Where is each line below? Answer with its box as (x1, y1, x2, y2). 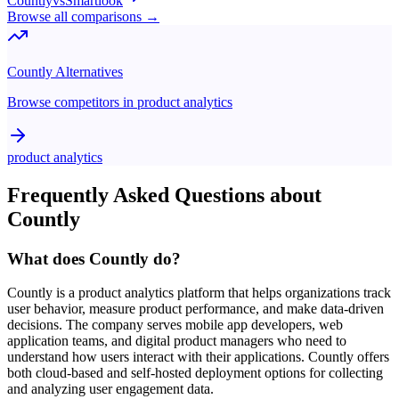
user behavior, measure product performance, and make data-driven (7, 301, 384, 317)
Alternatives (53, 63, 123, 79)
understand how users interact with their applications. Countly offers (7, 349, 389, 365)
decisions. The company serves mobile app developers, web (7, 317, 343, 333)
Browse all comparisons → (7, 8, 159, 24)
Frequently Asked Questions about (7, 183, 322, 207)
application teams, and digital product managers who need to (7, 333, 346, 349)
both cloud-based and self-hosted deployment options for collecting (7, 365, 383, 381)
